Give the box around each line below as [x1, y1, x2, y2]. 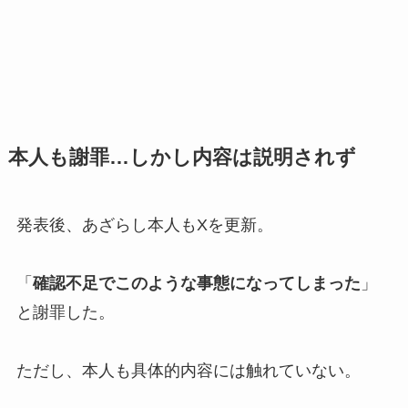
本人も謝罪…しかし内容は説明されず [7, 146, 356, 168]
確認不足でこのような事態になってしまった [32, 273, 361, 292]
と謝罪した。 [15, 302, 115, 321]
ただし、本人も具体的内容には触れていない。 [15, 361, 361, 380]
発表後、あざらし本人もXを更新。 [15, 215, 273, 234]
